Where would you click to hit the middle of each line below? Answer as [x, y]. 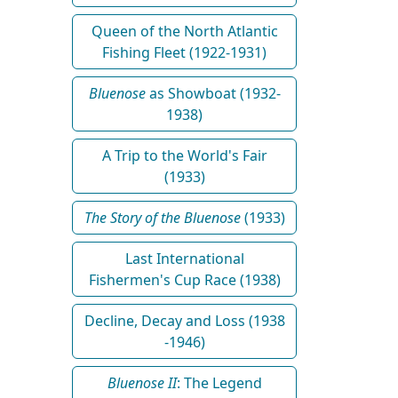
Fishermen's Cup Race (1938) [184, 279]
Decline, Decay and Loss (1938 [184, 320]
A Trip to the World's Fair [184, 155]
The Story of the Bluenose [162, 217]
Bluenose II [142, 382]
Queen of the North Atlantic [184, 31]
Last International [184, 258]
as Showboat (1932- [213, 93]
